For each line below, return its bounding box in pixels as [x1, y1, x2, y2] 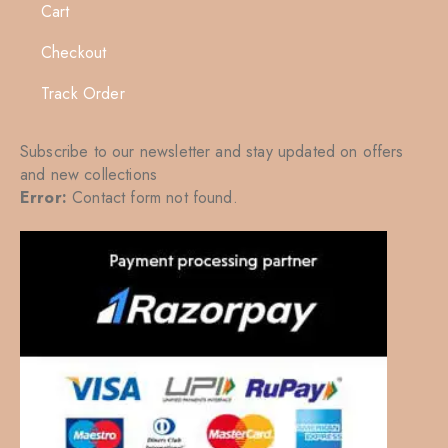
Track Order [41, 81, 125, 105]
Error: [20, 185, 67, 209]
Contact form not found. [66, 185, 238, 209]
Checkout [41, 40, 107, 64]
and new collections [20, 162, 158, 186]
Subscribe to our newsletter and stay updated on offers [20, 139, 404, 163]
